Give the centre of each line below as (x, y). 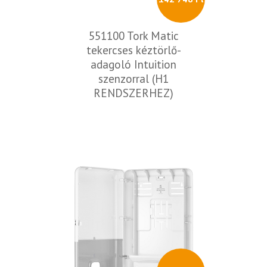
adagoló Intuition (133, 64)
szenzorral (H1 (133, 79)
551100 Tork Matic (133, 36)
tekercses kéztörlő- (133, 50)
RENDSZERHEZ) (133, 93)
